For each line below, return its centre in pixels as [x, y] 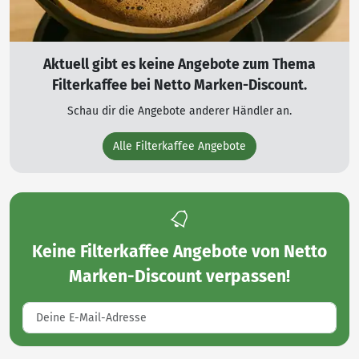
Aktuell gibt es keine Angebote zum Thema [179, 65]
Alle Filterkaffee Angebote [179, 146]
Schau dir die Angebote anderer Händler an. [179, 111]
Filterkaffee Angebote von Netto [204, 252]
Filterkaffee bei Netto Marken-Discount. [179, 85]
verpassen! [246, 276]
